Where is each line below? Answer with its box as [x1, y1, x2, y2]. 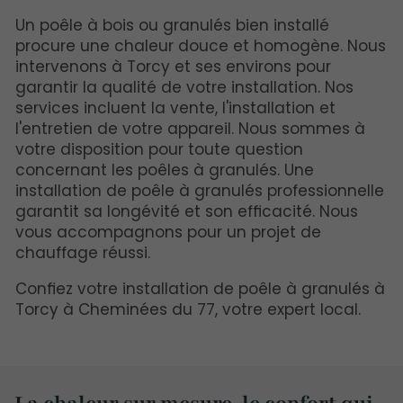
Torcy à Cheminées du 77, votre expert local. [15, 299, 361, 321]
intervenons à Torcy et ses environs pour [15, 56, 331, 78]
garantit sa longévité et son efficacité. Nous [15, 201, 358, 223]
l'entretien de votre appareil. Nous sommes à [15, 118, 365, 140]
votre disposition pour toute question [15, 139, 303, 161]
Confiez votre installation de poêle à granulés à [15, 278, 385, 300]
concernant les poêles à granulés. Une [15, 159, 314, 182]
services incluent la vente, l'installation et [15, 97, 336, 120]
